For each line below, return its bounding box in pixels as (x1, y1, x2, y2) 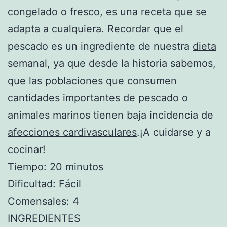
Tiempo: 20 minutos (8, 160, 103, 173)
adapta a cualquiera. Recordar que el (8, 22, 183, 35)
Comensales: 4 (8, 195, 79, 207)
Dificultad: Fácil (8, 177, 81, 190)
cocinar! (8, 143, 46, 156)
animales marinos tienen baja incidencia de (8, 108, 213, 121)
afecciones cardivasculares (8, 126, 137, 138)
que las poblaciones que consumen (8, 74, 177, 87)
